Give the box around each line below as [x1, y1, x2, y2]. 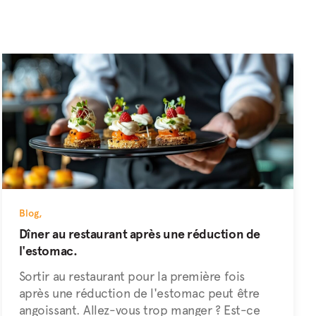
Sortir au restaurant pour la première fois [18, 269, 245, 284]
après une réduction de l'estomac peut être [18, 286, 260, 300]
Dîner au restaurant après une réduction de [18, 226, 260, 241]
